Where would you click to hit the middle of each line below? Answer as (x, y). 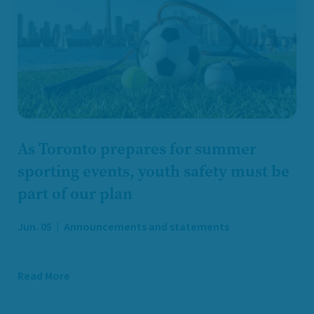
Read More (44, 277)
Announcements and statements (145, 227)
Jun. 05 (35, 227)
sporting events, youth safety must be (153, 172)
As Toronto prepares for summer (137, 149)
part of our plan (75, 194)
